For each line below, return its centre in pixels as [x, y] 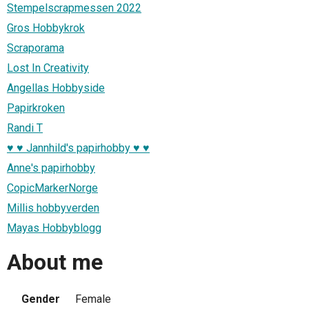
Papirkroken [36, 108]
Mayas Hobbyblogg [54, 228]
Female [93, 299]
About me [55, 262]
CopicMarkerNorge [52, 188]
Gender [41, 299]
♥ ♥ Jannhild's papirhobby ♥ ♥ [78, 148]
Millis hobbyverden [53, 208]
